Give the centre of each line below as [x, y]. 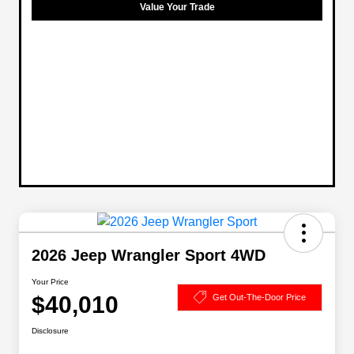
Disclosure [50, 331]
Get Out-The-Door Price [259, 297]
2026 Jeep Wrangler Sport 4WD [149, 256]
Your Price [50, 282]
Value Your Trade [177, 8]
